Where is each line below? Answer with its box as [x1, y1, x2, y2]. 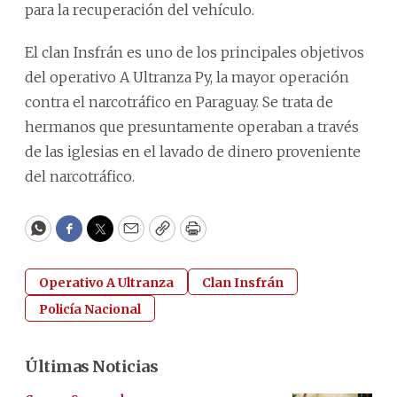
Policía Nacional [39, 300, 141, 317]
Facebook [67, 226, 143, 247]
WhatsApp [36, 226, 121, 247]
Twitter [98, 226, 159, 247]
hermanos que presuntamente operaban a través [25, 117, 359, 136]
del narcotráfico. [25, 167, 135, 185]
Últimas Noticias [25, 355, 158, 377]
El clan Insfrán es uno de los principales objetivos [25, 43, 364, 61]
